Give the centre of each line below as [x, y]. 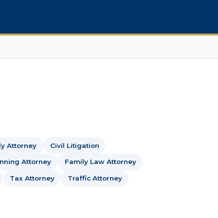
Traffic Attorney [95, 178]
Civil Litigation [74, 145]
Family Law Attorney [100, 162]
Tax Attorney [32, 178]
